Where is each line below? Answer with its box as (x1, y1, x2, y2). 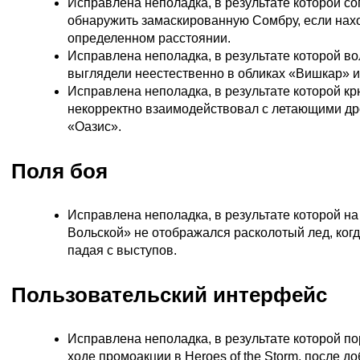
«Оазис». (67, 119, 121, 133)
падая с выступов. (67, 243, 177, 257)
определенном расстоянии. (67, 31, 231, 45)
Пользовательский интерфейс (11, 282, 327, 307)
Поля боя (11, 158, 108, 183)
